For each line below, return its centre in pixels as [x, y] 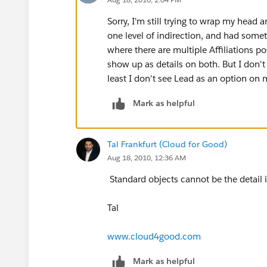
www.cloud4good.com [154, 236]
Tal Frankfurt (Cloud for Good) [167, 144]
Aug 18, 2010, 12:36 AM [147, 157]
